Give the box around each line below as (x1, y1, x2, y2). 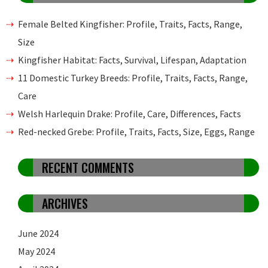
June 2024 (18, 227, 59, 239)
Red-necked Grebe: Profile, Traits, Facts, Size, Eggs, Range (18, 125, 255, 138)
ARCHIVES (42, 194, 88, 212)
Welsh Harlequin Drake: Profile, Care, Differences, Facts (18, 107, 241, 120)
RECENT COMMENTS (42, 158, 134, 176)
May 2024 (18, 245, 55, 257)
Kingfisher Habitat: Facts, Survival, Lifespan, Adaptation (18, 53, 246, 66)
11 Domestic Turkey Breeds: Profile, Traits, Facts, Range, (18, 71, 248, 84)
